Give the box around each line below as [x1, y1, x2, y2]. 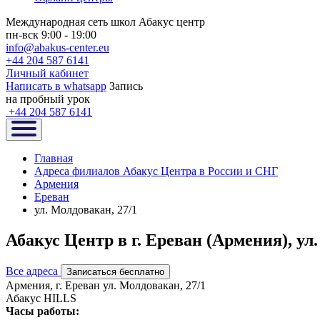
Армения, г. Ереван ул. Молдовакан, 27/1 [6, 279, 206, 291]
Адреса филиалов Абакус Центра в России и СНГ [34, 165, 278, 177]
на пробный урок [6, 93, 90, 105]
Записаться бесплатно [66, 266, 164, 277]
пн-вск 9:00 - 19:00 [6, 29, 96, 41]
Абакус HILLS [6, 291, 76, 304]
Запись [109, 80, 143, 92]
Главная [34, 152, 73, 164]
